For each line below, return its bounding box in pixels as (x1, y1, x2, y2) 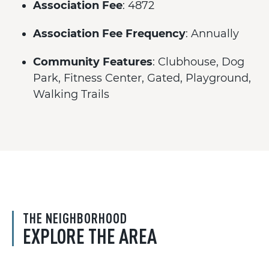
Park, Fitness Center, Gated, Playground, (33, 71, 251, 85)
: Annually (186, 27, 239, 40)
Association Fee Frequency (33, 27, 186, 40)
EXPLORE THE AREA (23, 223, 157, 248)
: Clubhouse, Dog (153, 55, 244, 68)
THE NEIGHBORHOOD (23, 210, 127, 226)
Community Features (33, 55, 153, 68)
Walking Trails (33, 88, 109, 101)
